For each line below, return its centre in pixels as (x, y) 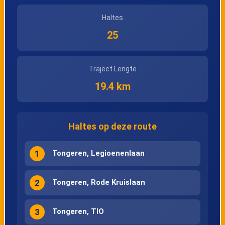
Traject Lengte (113, 69)
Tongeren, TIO (78, 211)
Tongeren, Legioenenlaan (98, 153)
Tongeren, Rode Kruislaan (98, 182)
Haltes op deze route (113, 127)
